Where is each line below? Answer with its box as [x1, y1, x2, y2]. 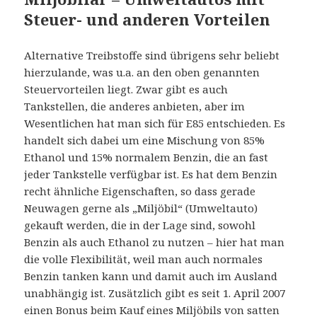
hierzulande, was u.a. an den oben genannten [24, 65, 260, 80]
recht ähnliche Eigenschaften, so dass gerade [24, 184, 256, 199]
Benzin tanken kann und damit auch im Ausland [24, 269, 278, 284]
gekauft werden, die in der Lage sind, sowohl [24, 218, 256, 233]
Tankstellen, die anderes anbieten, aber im [24, 99, 246, 114]
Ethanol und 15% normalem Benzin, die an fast [24, 150, 269, 165]
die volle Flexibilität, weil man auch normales [24, 252, 263, 267]
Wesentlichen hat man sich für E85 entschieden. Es [24, 116, 286, 131]
